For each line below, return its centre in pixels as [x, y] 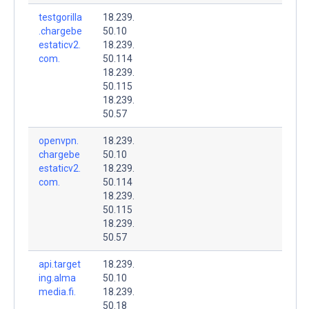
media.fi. [57, 291]
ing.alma [57, 278]
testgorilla [60, 17]
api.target [60, 264]
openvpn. [59, 140]
